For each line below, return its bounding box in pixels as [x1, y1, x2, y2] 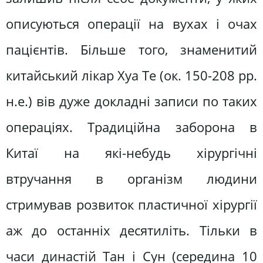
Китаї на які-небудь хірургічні [6, 143, 257, 162]
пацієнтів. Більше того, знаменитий [6, 40, 257, 59]
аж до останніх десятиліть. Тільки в [6, 221, 257, 240]
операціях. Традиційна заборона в [6, 117, 257, 136]
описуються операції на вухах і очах [6, 14, 257, 33]
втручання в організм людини [6, 169, 257, 188]
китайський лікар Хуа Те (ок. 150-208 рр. [6, 66, 257, 85]
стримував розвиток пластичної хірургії [6, 195, 257, 214]
